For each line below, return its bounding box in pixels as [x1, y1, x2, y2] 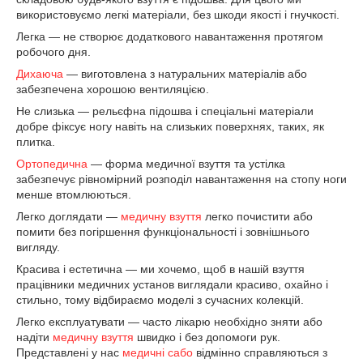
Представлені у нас [16, 346, 122, 359]
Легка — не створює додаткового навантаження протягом [16, 30, 323, 43]
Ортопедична [16, 157, 88, 170]
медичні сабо [122, 346, 193, 359]
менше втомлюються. [16, 188, 131, 201]
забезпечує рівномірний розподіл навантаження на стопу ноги [16, 173, 347, 186]
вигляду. [16, 241, 60, 254]
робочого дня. [16, 45, 91, 58]
